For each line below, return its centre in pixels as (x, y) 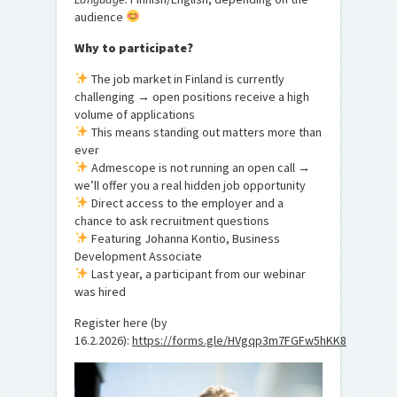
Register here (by (121, 322)
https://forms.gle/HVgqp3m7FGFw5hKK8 (239, 340)
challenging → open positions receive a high (192, 96)
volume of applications (135, 114)
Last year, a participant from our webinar (197, 273)
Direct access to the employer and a (186, 202)
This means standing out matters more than (205, 132)
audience (100, 16)
